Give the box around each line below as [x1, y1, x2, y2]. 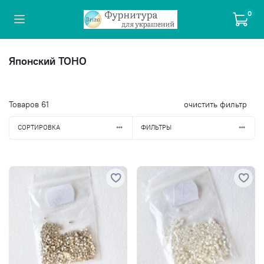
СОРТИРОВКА [17, 123, 60, 132]
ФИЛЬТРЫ [140, 123, 171, 132]
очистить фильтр [184, 98, 247, 110]
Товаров [9, 98, 41, 110]
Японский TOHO [9, 54, 87, 68]
